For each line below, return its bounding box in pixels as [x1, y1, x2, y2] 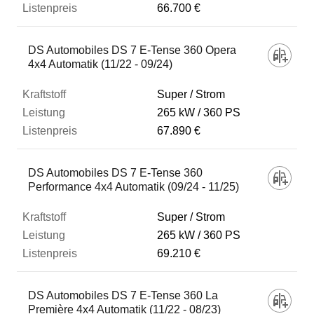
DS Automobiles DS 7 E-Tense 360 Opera [28, 44, 236, 56]
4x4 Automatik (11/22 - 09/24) [28, 58, 172, 70]
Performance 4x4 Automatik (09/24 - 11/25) [28, 181, 239, 193]
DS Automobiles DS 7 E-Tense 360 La [28, 289, 218, 301]
